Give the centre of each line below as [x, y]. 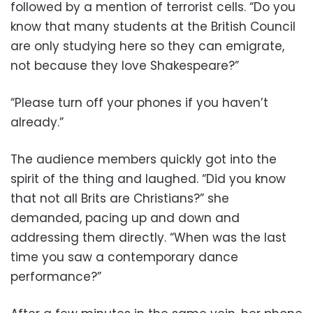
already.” [37, 122]
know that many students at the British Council [153, 26]
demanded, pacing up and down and [125, 218]
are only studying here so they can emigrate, [147, 46]
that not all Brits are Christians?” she [120, 198]
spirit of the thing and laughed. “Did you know [148, 179]
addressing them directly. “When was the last [148, 237]
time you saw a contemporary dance [124, 257]
